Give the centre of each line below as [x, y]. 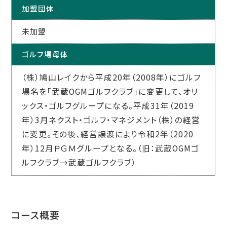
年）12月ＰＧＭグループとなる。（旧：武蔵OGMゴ [111, 148]
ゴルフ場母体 [45, 54]
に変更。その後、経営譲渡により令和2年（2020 [108, 134]
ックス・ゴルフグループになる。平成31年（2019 [108, 106]
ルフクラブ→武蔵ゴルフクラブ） [79, 163]
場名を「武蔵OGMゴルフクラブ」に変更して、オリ [110, 92]
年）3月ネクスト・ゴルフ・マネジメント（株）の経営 [111, 120]
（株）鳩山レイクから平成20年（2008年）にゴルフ [111, 78]
